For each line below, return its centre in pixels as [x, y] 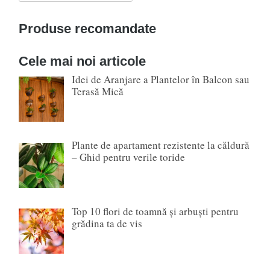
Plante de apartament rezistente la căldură [160, 145]
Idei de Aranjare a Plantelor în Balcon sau [160, 79]
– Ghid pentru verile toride [128, 157]
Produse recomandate [87, 28]
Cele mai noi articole [82, 61]
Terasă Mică [97, 91]
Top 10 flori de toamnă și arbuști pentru [155, 212]
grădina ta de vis [107, 224]
